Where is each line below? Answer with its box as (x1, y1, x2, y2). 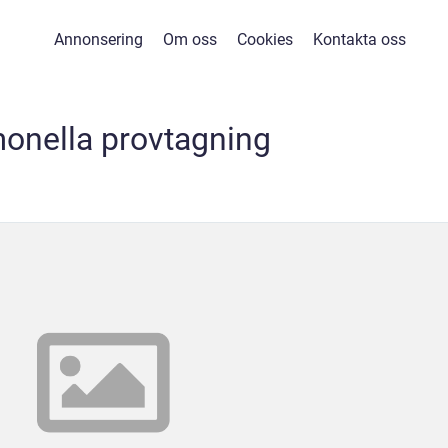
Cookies (237, 30, 293, 49)
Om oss (163, 30, 217, 49)
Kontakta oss (313, 30, 406, 49)
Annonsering (54, 30, 143, 49)
